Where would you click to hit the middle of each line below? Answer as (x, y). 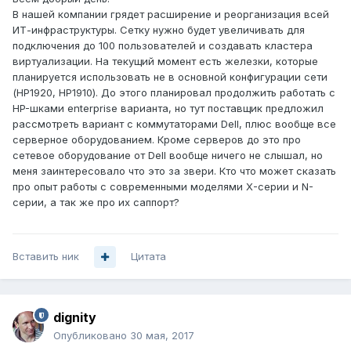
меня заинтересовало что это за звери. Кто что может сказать (174, 171)
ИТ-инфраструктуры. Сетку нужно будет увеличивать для (159, 30)
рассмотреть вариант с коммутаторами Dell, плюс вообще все (174, 124)
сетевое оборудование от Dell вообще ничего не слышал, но (168, 156)
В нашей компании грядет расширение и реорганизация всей (171, 14)
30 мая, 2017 (162, 336)
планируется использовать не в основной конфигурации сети (170, 77)
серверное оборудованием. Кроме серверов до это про (157, 140)
